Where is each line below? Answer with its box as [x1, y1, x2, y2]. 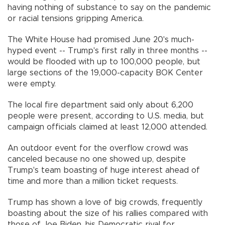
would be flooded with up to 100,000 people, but [8, 57, 200, 66]
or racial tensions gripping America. [8, 14, 154, 23]
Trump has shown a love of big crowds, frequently [8, 198, 202, 206]
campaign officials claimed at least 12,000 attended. [8, 123, 217, 131]
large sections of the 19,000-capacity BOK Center [8, 68, 203, 77]
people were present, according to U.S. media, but [8, 111, 204, 120]
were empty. [8, 79, 66, 88]
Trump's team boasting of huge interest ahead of [8, 166, 200, 174]
